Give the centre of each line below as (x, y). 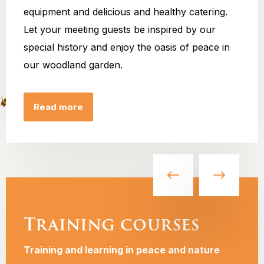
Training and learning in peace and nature (122, 250)
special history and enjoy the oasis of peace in (127, 47)
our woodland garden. (73, 65)
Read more (58, 107)
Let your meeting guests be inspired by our (120, 29)
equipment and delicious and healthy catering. (126, 12)
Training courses (111, 225)
